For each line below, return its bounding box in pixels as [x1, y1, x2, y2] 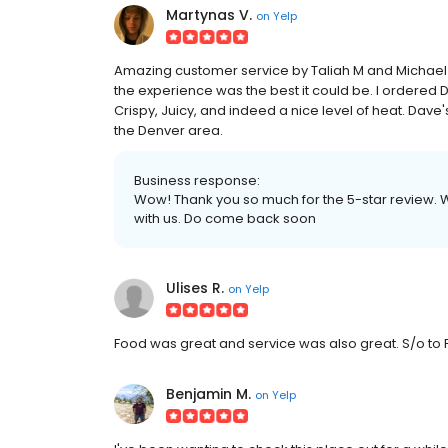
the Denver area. [114, 121, 223, 140]
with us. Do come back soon [134, 209, 316, 228]
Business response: [134, 171, 260, 190]
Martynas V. [166, 5, 252, 25]
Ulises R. [166, 278, 224, 298]
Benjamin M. [166, 384, 251, 404]
